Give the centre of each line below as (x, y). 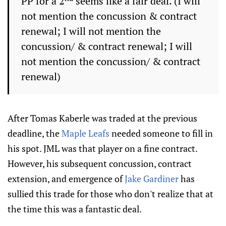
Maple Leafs (86, 133)
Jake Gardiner (152, 179)
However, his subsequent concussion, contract (100, 163)
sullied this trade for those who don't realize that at (110, 194)
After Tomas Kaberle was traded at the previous (102, 118)
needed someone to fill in (161, 133)
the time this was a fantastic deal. (75, 209)
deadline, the (35, 133)
